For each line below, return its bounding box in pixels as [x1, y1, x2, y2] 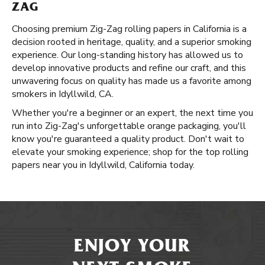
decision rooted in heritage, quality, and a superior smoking [12, 35, 251, 49]
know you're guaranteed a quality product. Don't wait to [12, 132, 244, 146]
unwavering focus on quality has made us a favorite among [12, 75, 251, 88]
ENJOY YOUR [74, 238, 191, 257]
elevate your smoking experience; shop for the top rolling [12, 146, 248, 159]
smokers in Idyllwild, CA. [12, 88, 114, 101]
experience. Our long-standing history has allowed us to [12, 49, 243, 62]
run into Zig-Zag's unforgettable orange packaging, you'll [12, 119, 246, 132]
